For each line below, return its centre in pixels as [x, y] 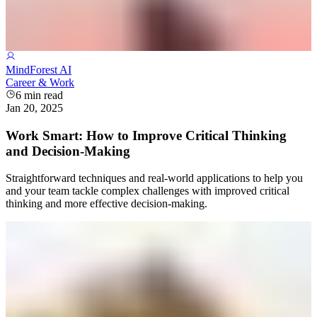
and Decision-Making [68, 151]
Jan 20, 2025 [34, 108]
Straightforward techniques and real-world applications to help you [154, 178]
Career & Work [40, 82]
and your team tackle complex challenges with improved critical [148, 191]
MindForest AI [39, 69]
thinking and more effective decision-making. [106, 204]
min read [42, 95]
